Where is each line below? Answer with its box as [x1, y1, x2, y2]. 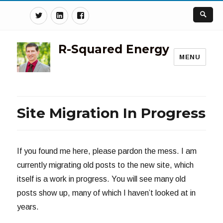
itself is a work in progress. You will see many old [17, 174, 186, 183]
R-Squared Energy [58, 42, 169, 56]
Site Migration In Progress [17, 104, 206, 121]
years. [17, 202, 39, 211]
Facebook [88, 9, 124, 18]
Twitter [46, 9, 72, 18]
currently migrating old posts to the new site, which [17, 160, 194, 169]
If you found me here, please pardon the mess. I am [17, 146, 197, 155]
